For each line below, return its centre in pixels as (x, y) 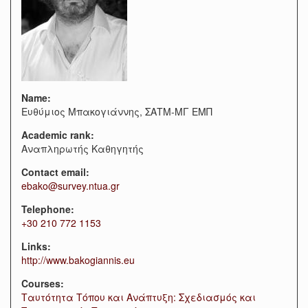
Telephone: (49, 209)
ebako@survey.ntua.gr (70, 186)
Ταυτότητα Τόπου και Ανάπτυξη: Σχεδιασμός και (139, 297)
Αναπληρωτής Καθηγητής (82, 148)
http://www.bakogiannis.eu (78, 260)
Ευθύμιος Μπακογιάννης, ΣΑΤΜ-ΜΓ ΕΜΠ (117, 111)
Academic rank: (59, 135)
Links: (37, 246)
